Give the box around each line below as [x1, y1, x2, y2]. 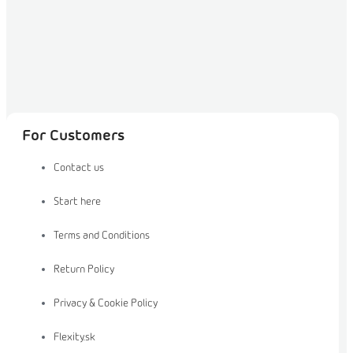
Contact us [54, 163, 104, 174]
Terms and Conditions [54, 231, 150, 242]
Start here [54, 197, 101, 208]
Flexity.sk [54, 333, 95, 344]
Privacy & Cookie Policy [54, 299, 158, 310]
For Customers [22, 129, 124, 144]
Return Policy [54, 265, 114, 276]
